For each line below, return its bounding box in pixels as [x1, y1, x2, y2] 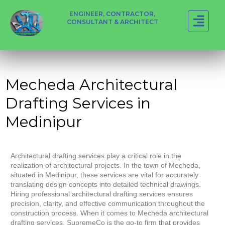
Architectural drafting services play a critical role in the [11, 152, 182, 160]
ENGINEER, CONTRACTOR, [69, 10, 156, 18]
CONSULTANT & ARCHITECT [66, 18, 158, 26]
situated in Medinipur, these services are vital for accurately [11, 171, 199, 179]
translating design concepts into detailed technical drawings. [11, 180, 201, 189]
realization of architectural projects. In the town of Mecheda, [11, 161, 201, 170]
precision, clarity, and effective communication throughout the [11, 199, 205, 208]
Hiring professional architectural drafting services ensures [11, 190, 193, 198]
